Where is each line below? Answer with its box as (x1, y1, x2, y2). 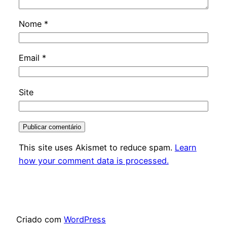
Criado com (16, 214, 64, 225)
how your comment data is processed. (18, 156, 169, 166)
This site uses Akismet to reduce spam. (18, 142, 175, 153)
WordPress (64, 214, 106, 225)
